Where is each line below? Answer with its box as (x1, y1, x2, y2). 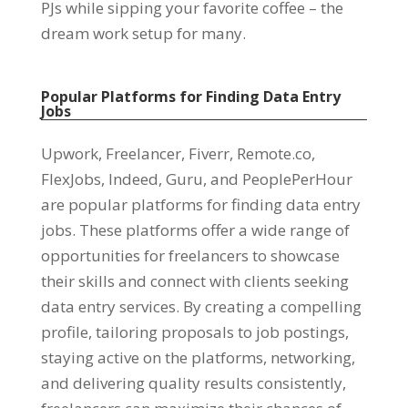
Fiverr (188, 142, 229, 164)
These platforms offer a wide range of (78, 219, 350, 240)
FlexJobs (40, 168, 101, 189)
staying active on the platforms (40, 346, 263, 368)
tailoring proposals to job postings (95, 321, 345, 342)
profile (40, 321, 88, 342)
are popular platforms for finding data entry (40, 193, 361, 215)
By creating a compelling (182, 295, 362, 317)
